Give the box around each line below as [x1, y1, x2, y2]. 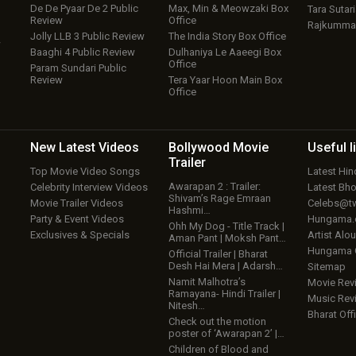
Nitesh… [168, 300, 206, 312]
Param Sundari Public [29, 62, 126, 75]
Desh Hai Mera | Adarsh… [168, 260, 284, 273]
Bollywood [168, 140, 234, 156]
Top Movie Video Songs [29, 165, 140, 178]
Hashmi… [168, 204, 211, 217]
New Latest [29, 140, 99, 156]
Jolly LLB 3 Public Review [29, 30, 145, 43]
